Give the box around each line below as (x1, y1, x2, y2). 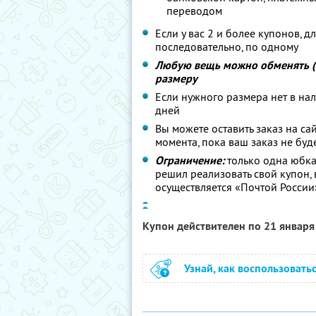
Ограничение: (155, 153, 224, 168)
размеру (155, 71, 197, 86)
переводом (166, 4, 222, 18)
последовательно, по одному (155, 39, 298, 54)
